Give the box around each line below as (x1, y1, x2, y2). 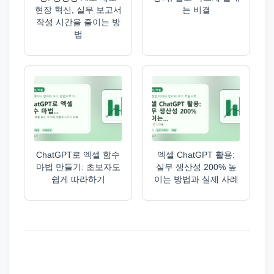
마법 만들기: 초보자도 (35, 162, 120, 172)
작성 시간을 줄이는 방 (35, 17, 120, 28)
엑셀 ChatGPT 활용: (157, 150, 235, 160)
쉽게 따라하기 (51, 174, 105, 185)
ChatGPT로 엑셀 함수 (36, 150, 120, 160)
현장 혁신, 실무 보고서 (34, 5, 122, 15)
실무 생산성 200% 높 (155, 162, 237, 172)
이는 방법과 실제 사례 (154, 174, 239, 185)
